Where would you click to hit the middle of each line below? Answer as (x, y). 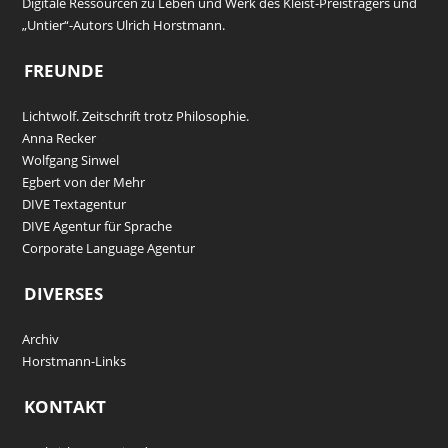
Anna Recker (59, 138)
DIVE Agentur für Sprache (97, 226)
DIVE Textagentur (74, 204)
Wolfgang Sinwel (71, 160)
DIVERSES (64, 294)
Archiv (41, 339)
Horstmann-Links (74, 361)
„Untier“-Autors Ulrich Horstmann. (124, 25)
